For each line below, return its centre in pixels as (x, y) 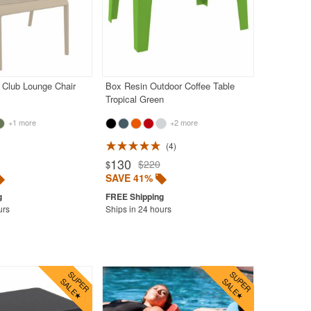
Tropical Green (134, 99)
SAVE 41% (129, 177)
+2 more (183, 122)
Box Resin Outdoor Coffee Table (170, 85)
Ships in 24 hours (138, 208)
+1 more (21, 122)
